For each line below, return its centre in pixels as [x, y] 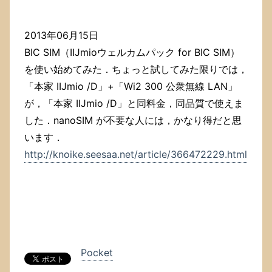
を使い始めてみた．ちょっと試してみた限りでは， [136, 70]
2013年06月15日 [61, 36]
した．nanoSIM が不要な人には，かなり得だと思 [133, 121]
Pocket [97, 253]
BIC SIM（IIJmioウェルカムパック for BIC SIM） [132, 53]
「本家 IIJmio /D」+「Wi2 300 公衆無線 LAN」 [131, 87]
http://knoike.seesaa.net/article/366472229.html [136, 155]
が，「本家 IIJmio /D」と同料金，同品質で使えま [134, 104]
